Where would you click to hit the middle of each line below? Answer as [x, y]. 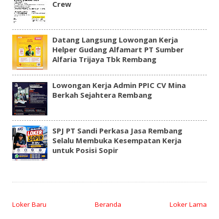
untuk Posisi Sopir [85, 150]
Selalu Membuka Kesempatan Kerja [117, 141]
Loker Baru [29, 204]
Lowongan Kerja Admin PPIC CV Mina [119, 85]
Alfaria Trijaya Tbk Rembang [104, 59]
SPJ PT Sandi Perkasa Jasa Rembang [117, 131]
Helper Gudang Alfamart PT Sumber [118, 50]
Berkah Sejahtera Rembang [102, 95]
